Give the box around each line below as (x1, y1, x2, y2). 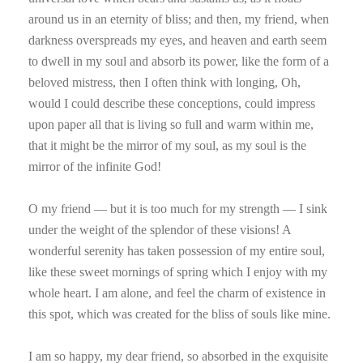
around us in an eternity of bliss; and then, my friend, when (28, 12, 329, 27)
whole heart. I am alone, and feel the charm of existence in (28, 286, 326, 301)
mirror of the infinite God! (28, 160, 161, 174)
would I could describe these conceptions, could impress (28, 96, 315, 111)
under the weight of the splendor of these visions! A (28, 223, 291, 237)
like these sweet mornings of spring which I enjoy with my (28, 265, 327, 280)
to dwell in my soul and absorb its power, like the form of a (28, 54, 329, 69)
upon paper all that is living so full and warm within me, (28, 117, 314, 132)
